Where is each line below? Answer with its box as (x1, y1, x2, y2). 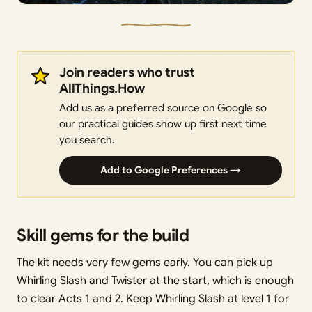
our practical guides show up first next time (59, 116, 267, 130)
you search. (59, 132, 115, 146)
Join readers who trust (59, 63, 195, 80)
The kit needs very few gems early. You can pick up (17, 255, 273, 270)
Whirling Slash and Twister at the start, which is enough (17, 273, 294, 288)
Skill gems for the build (17, 224, 189, 246)
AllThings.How (59, 79, 145, 96)
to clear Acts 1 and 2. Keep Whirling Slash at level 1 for (17, 291, 289, 306)
